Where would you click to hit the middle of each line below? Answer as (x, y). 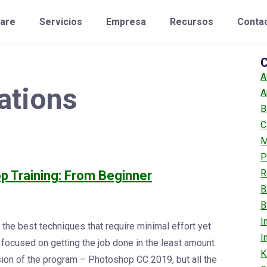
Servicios (60, 22)
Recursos (191, 22)
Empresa (126, 22)
